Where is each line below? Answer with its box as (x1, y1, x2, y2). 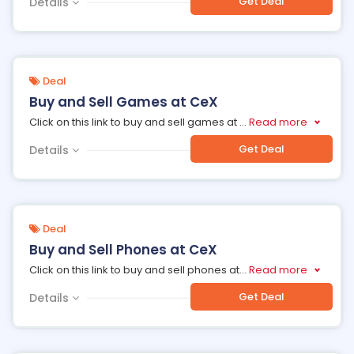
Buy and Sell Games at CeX (29, 92, 218, 111)
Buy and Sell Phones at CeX (29, 240, 217, 259)
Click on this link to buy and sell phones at (29, 262, 239, 277)
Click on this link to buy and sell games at (29, 115, 239, 130)
